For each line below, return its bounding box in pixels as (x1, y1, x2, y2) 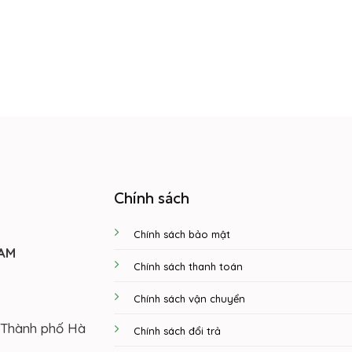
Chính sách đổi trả (134, 324, 222, 337)
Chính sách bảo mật (134, 227, 231, 240)
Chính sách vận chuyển (134, 291, 246, 305)
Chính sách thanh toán (134, 259, 244, 273)
